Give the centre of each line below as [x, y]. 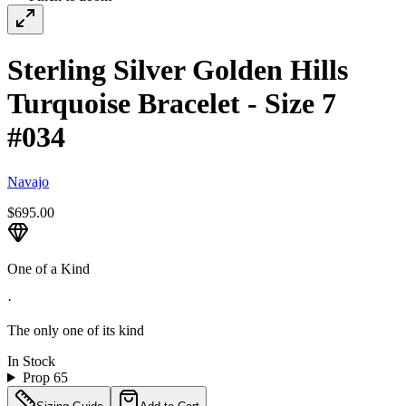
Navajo [28, 181]
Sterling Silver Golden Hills [178, 70]
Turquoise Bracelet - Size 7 [172, 104]
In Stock [31, 361]
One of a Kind [48, 268]
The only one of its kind [76, 330]
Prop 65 [45, 377]
